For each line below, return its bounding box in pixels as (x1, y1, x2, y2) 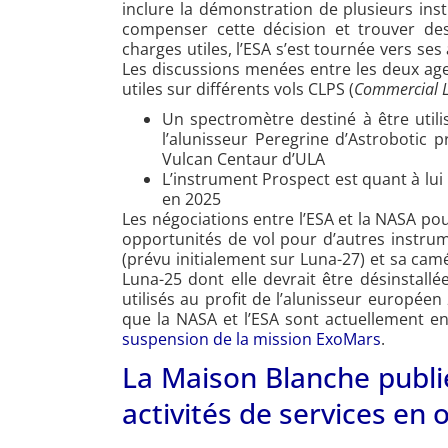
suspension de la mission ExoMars (122, 328, 381, 351)
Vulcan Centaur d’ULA (162, 148, 325, 171)
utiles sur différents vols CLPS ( (122, 78, 354, 101)
